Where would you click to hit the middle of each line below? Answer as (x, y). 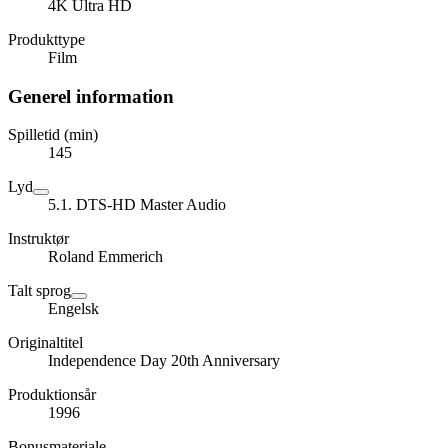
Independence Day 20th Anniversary (164, 361)
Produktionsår (52, 395)
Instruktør (38, 239)
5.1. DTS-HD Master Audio (137, 205)
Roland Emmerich (105, 257)
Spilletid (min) (53, 135)
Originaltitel (45, 343)
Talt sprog (39, 291)
